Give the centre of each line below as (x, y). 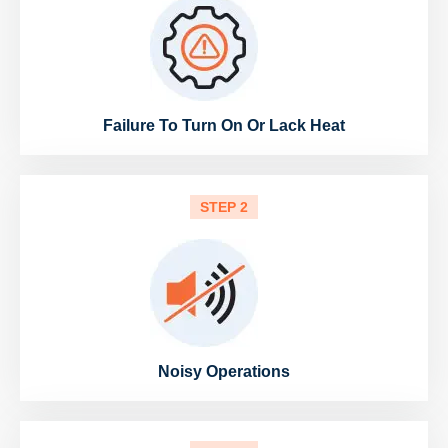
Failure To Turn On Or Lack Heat (224, 126)
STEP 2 (224, 207)
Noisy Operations (224, 372)
